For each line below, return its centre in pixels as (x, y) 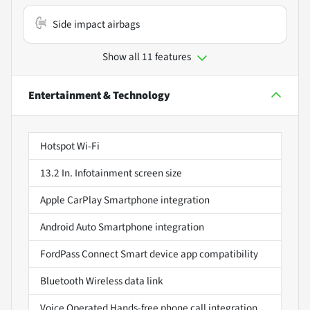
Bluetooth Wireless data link (102, 281)
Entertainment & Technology (99, 95)
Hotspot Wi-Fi (70, 146)
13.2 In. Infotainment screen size (111, 173)
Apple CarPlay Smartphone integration (125, 200)
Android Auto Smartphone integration (122, 227)
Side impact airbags (96, 24)
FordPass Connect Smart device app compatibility (149, 254)
